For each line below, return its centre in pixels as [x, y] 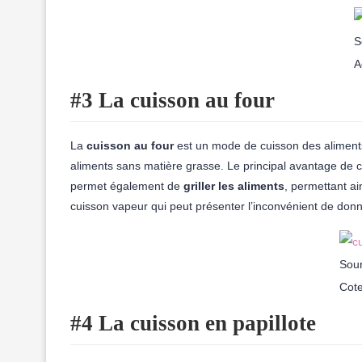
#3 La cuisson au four [173, 100]
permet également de [127, 186]
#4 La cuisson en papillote [193, 323]
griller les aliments [234, 186]
